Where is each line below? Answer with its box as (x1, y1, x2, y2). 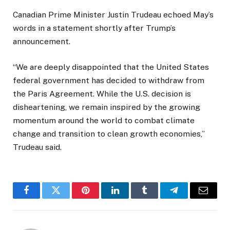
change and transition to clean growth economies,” (13, 129, 205, 139)
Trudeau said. (13, 142, 62, 152)
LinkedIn (114, 193, 148, 203)
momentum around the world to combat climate (13, 116, 195, 126)
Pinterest (85, 193, 118, 203)
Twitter (55, 193, 82, 203)
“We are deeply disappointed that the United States (13, 62, 209, 72)
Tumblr (143, 193, 171, 203)
